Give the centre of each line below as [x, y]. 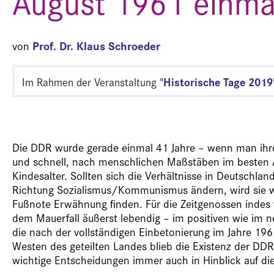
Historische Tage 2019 [218, 82]
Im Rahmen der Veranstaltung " [93, 82]
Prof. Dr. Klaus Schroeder [96, 46]
